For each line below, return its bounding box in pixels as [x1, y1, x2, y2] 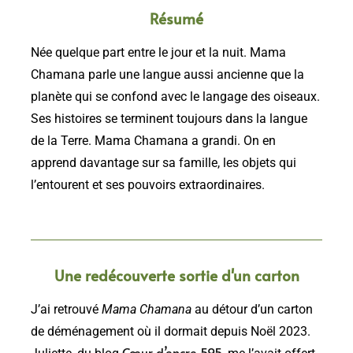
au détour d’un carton [191, 303, 313, 318]
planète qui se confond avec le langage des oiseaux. [31, 90, 320, 105]
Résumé [150, 8, 203, 29]
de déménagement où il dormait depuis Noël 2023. [31, 325, 310, 340]
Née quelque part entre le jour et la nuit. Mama [31, 46, 286, 61]
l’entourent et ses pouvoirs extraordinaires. [31, 178, 265, 193]
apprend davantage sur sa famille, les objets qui [31, 156, 296, 171]
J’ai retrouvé [31, 303, 102, 318]
